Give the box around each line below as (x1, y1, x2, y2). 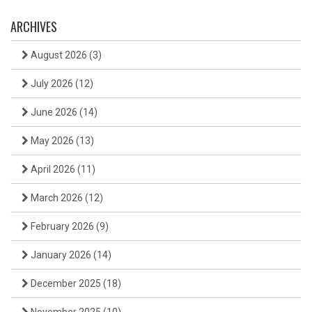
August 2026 (29, 49, 89, 61)
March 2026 (29, 192, 85, 204)
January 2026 (29, 249, 93, 261)
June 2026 (29, 107, 79, 118)
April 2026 (29, 164, 77, 175)
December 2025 (29, 278, 103, 290)
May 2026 (29, 135, 76, 147)
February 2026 (29, 221, 96, 233)
